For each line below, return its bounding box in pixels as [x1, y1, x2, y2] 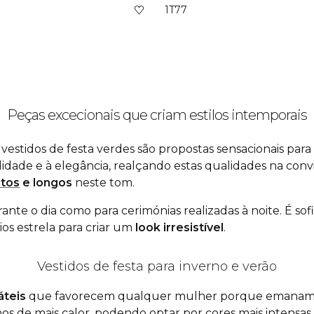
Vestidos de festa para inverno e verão [37, 259, 277, 274]
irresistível [161, 221, 224, 234]
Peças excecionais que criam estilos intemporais [7, 107, 307, 123]
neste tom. [72, 176, 135, 189]
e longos [20, 176, 73, 189]
